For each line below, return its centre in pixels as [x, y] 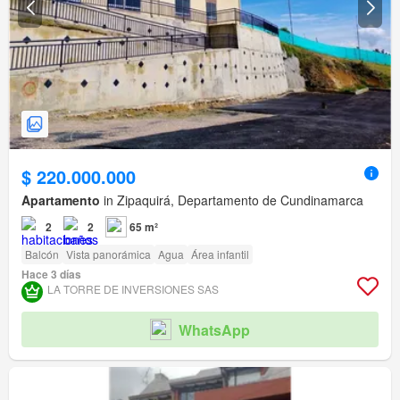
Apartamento [61, 200]
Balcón [42, 254]
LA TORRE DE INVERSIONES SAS [133, 289]
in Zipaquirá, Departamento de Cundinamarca [232, 200]
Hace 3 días [51, 275]
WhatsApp [214, 329]
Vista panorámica [108, 254]
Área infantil [220, 254]
